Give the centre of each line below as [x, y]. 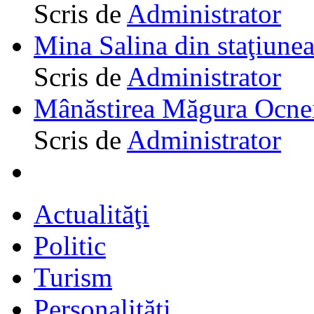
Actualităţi [91, 214]
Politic [70, 245]
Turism [73, 277]
